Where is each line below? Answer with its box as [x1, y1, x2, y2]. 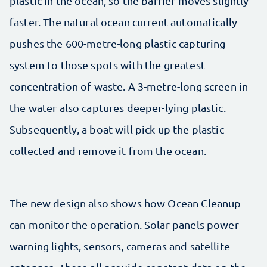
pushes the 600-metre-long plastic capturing [10, 36, 226, 49]
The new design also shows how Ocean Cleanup [10, 196, 241, 209]
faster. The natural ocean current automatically [10, 15, 238, 28]
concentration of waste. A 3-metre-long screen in [10, 79, 249, 92]
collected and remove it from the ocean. [10, 144, 206, 157]
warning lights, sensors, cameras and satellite [10, 239, 230, 252]
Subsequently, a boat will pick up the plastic [10, 122, 224, 135]
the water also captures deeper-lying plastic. [10, 101, 226, 114]
